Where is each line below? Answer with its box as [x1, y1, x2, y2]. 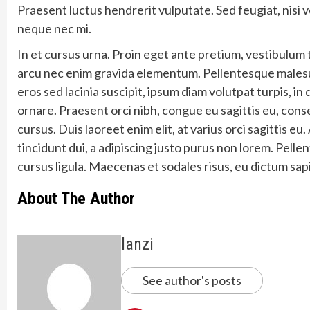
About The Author [17, 188, 135, 208]
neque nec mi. [17, 20, 91, 36]
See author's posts [143, 272, 241, 288]
